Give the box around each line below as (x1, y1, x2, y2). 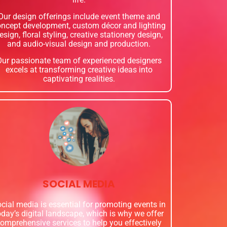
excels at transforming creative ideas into (5, 65, 153, 75)
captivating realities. (43, 74, 115, 84)
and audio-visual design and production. (7, 39, 151, 49)
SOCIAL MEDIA (43, 177, 116, 192)
